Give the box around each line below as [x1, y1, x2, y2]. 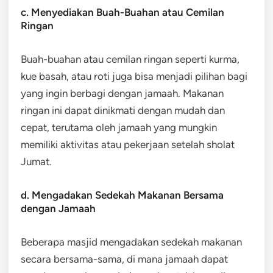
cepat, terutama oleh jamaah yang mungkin [21, 121, 217, 133]
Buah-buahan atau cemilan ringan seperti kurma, [21, 52, 239, 65]
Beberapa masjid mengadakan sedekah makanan [21, 235, 242, 248]
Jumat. [21, 155, 52, 168]
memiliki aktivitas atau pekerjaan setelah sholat [21, 138, 235, 151]
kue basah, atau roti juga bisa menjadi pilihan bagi [21, 69, 247, 82]
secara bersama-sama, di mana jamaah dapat [21, 252, 228, 265]
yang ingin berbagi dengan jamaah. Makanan [21, 87, 224, 99]
